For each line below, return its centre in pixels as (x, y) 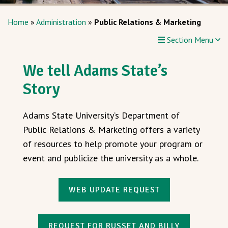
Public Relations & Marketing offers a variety (111, 129)
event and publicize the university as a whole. (111, 158)
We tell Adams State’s (95, 70)
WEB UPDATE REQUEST (114, 190)
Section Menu (190, 39)
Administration (61, 22)
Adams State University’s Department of (101, 115)
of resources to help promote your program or (113, 144)
